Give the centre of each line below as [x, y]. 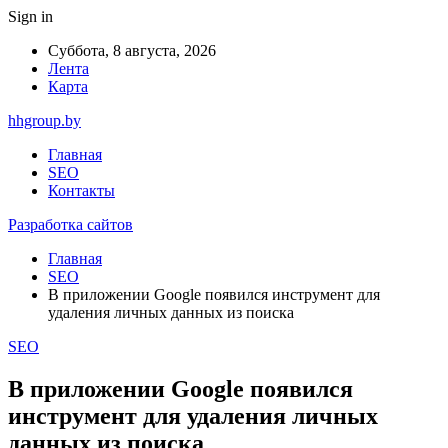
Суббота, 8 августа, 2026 [132, 50]
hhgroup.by [44, 120]
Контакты [81, 190]
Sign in [30, 16]
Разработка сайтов [70, 224]
